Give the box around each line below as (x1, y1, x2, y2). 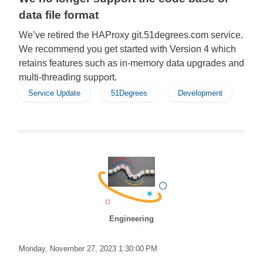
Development (178, 89, 222, 97)
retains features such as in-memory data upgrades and (19, 58, 244, 68)
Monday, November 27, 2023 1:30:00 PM (19, 244, 157, 253)
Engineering (109, 214, 154, 223)
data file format (19, 9, 99, 21)
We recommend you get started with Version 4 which (19, 44, 236, 54)
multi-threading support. (19, 72, 117, 82)
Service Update (28, 89, 80, 97)
